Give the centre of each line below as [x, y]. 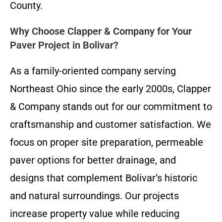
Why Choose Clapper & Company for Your [101, 31]
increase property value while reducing [95, 213]
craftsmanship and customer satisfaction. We [111, 124]
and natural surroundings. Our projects [94, 195]
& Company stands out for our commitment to [111, 106]
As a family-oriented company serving [93, 71]
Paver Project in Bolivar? [64, 45]
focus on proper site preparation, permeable [107, 142]
